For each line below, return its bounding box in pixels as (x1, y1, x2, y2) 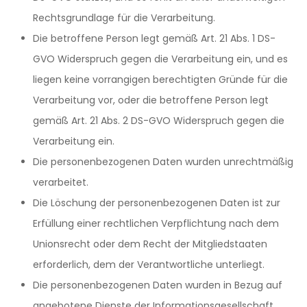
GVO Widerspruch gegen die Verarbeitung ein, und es (33, 52, 288, 66)
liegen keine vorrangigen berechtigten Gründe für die (33, 73, 288, 86)
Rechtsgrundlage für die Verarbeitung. (33, 11, 215, 25)
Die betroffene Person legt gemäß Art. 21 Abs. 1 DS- (33, 32, 275, 45)
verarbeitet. (33, 175, 88, 189)
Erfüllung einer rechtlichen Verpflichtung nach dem (33, 217, 279, 230)
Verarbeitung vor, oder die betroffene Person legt (33, 93, 269, 107)
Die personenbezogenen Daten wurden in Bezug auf (33, 278, 282, 292)
